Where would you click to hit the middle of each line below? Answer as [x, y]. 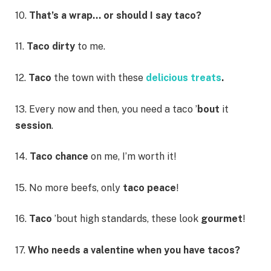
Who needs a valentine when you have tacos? [133, 250]
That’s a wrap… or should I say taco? [115, 15]
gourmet [222, 219]
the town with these [99, 77]
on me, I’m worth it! [134, 157]
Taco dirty [52, 47]
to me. [91, 47]
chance [73, 157]
